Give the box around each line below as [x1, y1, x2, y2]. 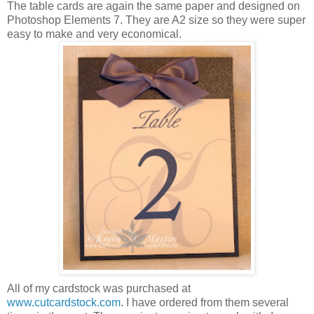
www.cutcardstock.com [7, 296, 121, 308]
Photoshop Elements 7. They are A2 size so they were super [7, 13, 306, 26]
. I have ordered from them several [121, 296, 289, 308]
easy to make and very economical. [7, 27, 182, 40]
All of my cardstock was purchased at [7, 282, 191, 294]
